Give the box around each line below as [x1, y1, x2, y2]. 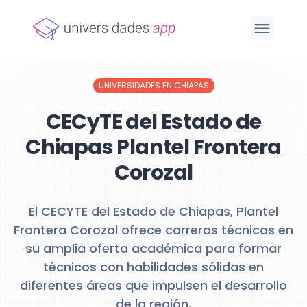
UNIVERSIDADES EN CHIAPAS [98, 79, 209, 91]
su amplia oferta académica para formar [25, 240, 282, 257]
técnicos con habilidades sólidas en [43, 258, 264, 275]
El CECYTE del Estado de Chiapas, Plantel [29, 203, 278, 220]
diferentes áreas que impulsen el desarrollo [20, 277, 287, 294]
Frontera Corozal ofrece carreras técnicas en [14, 221, 293, 238]
